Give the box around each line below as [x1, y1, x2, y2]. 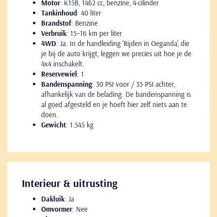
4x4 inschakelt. [41, 59, 84, 68]
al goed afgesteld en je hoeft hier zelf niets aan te [41, 99, 187, 109]
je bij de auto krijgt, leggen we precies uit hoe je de [41, 48, 191, 58]
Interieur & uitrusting [22, 176, 117, 190]
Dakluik [41, 194, 64, 203]
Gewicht [41, 120, 66, 129]
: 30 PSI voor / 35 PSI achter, [92, 79, 175, 89]
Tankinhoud [41, 8, 77, 17]
